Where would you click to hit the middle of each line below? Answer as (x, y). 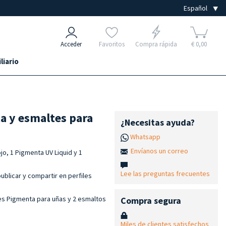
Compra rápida (156, 44)
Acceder (71, 44)
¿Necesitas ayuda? (157, 122)
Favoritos (111, 44)
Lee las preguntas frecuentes (165, 173)
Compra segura (151, 200)
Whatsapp (145, 137)
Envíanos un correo (159, 151)
